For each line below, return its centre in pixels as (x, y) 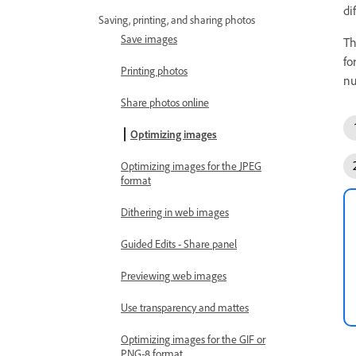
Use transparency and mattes (185, 307)
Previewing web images (174, 275)
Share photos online (165, 102)
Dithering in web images (175, 212)
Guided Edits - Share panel (179, 244)
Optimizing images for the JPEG (191, 166)
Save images (149, 39)
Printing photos (154, 70)
